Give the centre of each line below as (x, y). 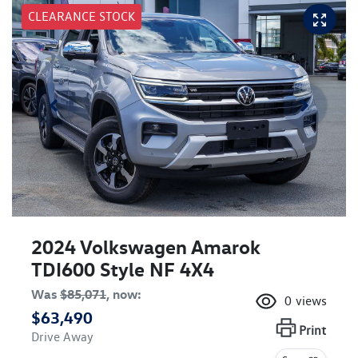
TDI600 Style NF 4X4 (123, 270)
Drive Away (62, 337)
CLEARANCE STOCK (82, 16)
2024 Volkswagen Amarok (146, 247)
